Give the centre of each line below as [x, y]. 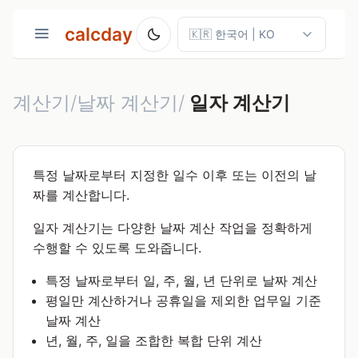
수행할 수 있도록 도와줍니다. [117, 248]
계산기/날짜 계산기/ [99, 103]
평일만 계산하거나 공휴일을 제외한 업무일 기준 [183, 300]
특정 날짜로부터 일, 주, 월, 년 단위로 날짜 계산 [181, 280]
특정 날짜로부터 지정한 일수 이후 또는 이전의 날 [175, 175]
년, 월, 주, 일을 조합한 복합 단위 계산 [154, 340]
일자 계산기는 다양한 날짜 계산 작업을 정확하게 [173, 228]
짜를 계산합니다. [81, 195]
